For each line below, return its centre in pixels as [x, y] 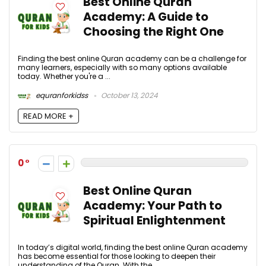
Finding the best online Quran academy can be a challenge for [132, 58]
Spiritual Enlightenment [154, 221]
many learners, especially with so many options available [122, 67]
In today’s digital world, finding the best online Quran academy [133, 248]
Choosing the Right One [153, 31]
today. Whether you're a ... [64, 76]
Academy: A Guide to [146, 17]
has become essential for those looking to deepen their [117, 256]
